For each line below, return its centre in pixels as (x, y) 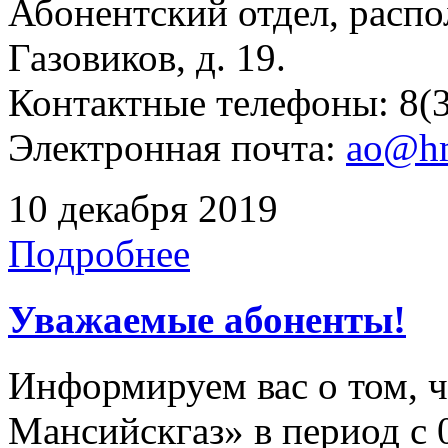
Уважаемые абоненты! (207, 320)
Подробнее (99, 253)
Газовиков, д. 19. (147, 57)
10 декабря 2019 (143, 208)
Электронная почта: (177, 147)
